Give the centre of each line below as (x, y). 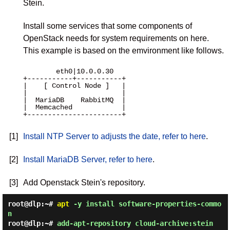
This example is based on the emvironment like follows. (123, 51)
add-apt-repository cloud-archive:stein (135, 223)
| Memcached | (74, 107)
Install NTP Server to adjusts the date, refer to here (114, 136)
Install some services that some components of (107, 26)
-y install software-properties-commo (145, 204)
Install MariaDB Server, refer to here (88, 159)
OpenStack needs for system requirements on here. (116, 38)
